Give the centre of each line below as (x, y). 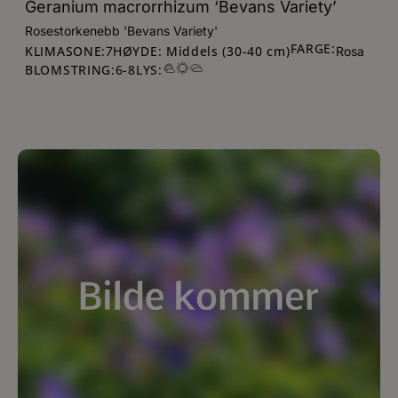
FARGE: (313, 48)
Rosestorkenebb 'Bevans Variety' (121, 31)
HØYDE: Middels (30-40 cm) (202, 51)
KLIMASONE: (65, 51)
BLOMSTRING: (70, 70)
